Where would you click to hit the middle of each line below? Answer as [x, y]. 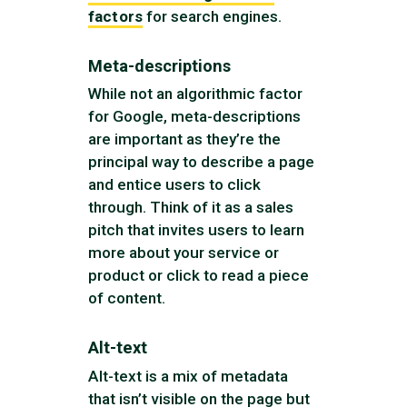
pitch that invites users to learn [197, 230]
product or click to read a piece [199, 276]
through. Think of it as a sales [191, 208]
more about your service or [184, 253]
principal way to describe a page [202, 162]
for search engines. [212, 16]
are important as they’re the [185, 139]
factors [115, 16]
